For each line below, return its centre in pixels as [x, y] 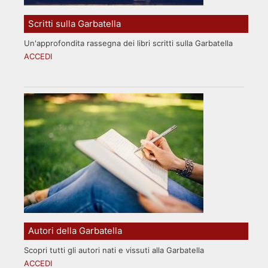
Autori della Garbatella [75, 231]
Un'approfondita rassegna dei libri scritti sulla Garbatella [128, 43]
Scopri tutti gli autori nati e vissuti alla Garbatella [114, 250]
